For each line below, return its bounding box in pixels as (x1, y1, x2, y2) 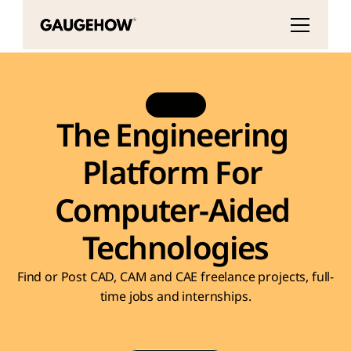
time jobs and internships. (100, 288, 251, 306)
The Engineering (56, 113, 288, 160)
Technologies (82, 226, 269, 273)
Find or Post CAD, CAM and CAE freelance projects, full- (16, 268, 335, 287)
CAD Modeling (15, 320, 99, 336)
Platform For (81, 150, 262, 197)
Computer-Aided (54, 188, 290, 235)
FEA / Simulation (129, 320, 228, 336)
